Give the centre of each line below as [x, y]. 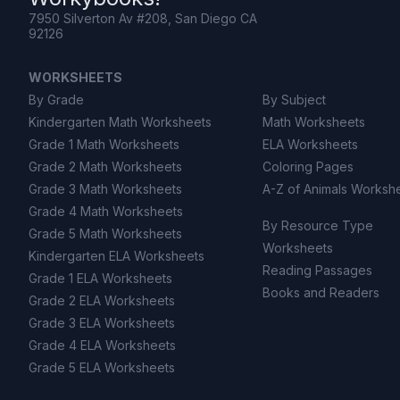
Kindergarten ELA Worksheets [117, 256]
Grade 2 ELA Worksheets [102, 300]
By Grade [56, 100]
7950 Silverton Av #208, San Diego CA [143, 18]
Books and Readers [321, 292]
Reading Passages [318, 270]
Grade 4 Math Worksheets [106, 211]
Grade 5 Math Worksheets [105, 233]
